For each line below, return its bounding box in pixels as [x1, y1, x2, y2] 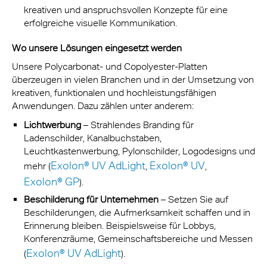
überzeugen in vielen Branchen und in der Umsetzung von [12, 74, 254, 85]
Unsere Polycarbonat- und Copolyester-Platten [12, 61, 207, 72]
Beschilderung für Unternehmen [24, 193, 159, 205]
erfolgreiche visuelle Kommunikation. [24, 17, 177, 29]
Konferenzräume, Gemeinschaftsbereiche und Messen [24, 232, 253, 244]
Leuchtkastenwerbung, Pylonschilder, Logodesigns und [24, 145, 255, 157]
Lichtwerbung [24, 119, 83, 131]
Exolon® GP [24, 175, 79, 188]
